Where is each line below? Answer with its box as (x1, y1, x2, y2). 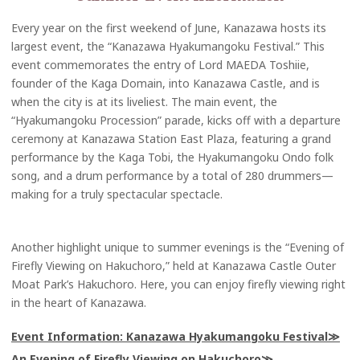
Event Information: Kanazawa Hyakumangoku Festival (11, 329, 328, 345)
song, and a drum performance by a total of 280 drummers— (11, 168, 333, 184)
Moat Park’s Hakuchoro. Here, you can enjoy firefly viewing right (11, 276, 346, 292)
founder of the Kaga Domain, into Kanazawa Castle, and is (11, 76, 320, 92)
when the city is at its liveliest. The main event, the (11, 94, 277, 110)
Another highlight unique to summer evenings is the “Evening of (11, 239, 344, 256)
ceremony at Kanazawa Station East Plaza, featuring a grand (11, 131, 331, 147)
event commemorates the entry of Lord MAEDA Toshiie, (11, 57, 309, 73)
